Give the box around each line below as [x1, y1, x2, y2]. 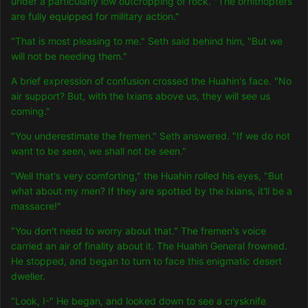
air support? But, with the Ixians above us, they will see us [11, 90, 270, 102]
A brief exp [11, 75, 60, 87]
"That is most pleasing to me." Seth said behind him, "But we [11, 35, 283, 47]
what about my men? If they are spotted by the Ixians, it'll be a [11, 185, 292, 197]
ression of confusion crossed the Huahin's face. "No [60, 75, 291, 87]
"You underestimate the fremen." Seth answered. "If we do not [11, 130, 290, 142]
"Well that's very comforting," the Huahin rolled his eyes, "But [11, 170, 283, 182]
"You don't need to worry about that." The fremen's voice [11, 225, 266, 237]
